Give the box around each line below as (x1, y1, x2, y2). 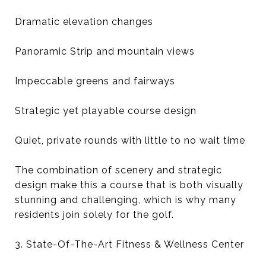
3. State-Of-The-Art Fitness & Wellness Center (15, 239, 244, 250)
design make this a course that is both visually (15, 179, 243, 191)
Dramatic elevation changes (15, 16, 153, 27)
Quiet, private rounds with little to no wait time (15, 135, 245, 146)
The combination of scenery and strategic (15, 164, 222, 176)
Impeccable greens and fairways (15, 75, 175, 87)
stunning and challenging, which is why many (15, 194, 236, 205)
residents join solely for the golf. (15, 209, 174, 220)
